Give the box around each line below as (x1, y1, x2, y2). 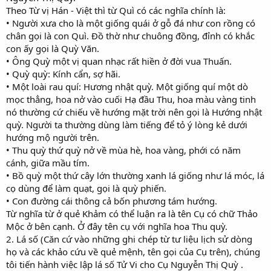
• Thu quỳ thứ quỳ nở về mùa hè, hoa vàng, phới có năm (6, 143, 241, 156)
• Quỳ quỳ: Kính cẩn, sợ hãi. (6, 67, 120, 80)
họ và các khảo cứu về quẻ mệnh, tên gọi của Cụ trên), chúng (6, 245, 260, 258)
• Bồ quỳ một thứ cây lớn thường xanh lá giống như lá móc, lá (6, 169, 264, 181)
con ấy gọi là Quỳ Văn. (6, 42, 99, 54)
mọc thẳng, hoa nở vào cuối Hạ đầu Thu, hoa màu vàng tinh (6, 93, 256, 105)
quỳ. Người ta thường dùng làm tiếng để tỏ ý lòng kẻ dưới (6, 118, 247, 131)
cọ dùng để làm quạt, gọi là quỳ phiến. (6, 181, 166, 194)
